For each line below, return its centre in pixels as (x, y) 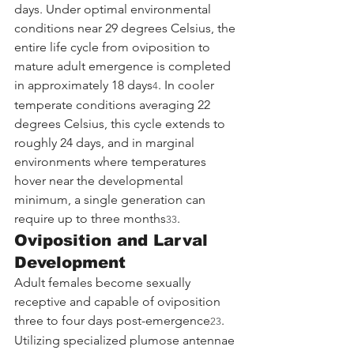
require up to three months (90, 218)
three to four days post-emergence (112, 320)
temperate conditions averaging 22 (114, 104)
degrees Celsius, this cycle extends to (121, 123)
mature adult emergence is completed (124, 66)
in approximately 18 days (83, 85)
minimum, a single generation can (111, 199)
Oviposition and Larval (114, 240)
